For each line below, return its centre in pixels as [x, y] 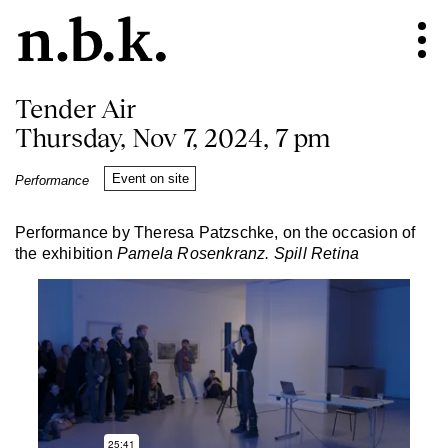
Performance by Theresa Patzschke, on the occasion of [215, 232]
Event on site [150, 178]
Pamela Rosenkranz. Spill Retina [238, 253]
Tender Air [75, 109]
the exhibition [66, 253]
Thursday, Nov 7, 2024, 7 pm [173, 138]
